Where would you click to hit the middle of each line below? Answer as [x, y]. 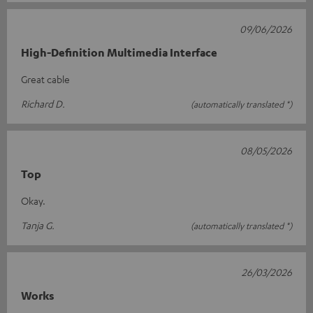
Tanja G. [38, 225]
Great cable [45, 79]
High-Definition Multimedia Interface [119, 52]
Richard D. [43, 103]
